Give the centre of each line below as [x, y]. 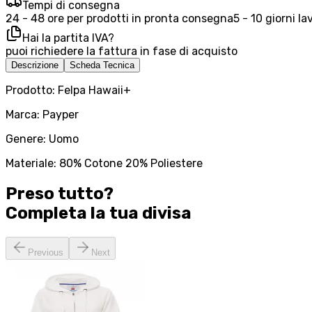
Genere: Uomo [42, 139]
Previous [46, 253]
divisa [167, 213]
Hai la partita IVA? [68, 38]
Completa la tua [72, 213]
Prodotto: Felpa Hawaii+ [68, 91]
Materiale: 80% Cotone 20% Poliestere [104, 164]
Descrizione [35, 65]
